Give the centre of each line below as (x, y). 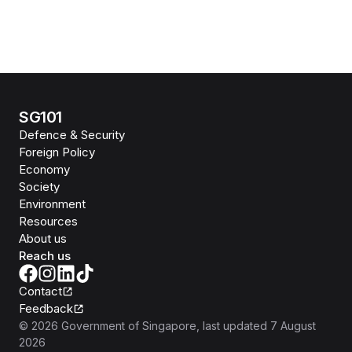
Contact (40, 291)
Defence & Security (72, 134)
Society (39, 186)
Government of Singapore (129, 325)
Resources (48, 221)
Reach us (45, 255)
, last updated (232, 325)
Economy (44, 169)
